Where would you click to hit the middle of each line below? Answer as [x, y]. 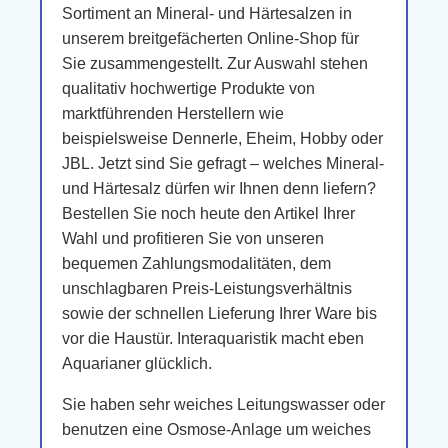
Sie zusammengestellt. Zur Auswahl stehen [215, 63]
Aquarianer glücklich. [137, 363]
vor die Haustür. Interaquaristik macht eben [213, 338]
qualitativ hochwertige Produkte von [188, 88]
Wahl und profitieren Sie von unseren [193, 238]
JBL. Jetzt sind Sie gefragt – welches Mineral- [223, 163]
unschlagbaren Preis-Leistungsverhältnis [207, 288]
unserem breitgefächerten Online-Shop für [210, 38]
